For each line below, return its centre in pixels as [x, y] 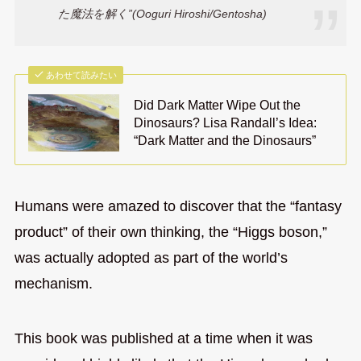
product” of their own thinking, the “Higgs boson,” [170, 232]
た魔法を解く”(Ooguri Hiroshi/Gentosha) [162, 13]
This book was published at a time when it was [163, 339]
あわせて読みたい [82, 75]
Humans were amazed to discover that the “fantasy [178, 207]
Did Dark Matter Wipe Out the [218, 105]
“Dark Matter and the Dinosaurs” [225, 141]
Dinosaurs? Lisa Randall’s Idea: [226, 123]
